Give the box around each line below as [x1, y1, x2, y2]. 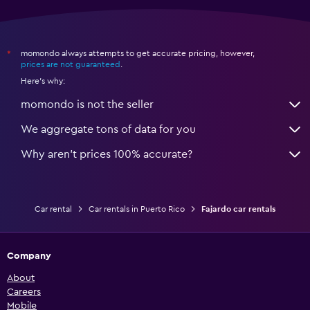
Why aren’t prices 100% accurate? [21, 149, 192, 161]
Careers [7, 287, 41, 298]
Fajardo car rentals [201, 205, 275, 214]
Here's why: [21, 77, 65, 86]
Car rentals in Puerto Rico [89, 205, 185, 214]
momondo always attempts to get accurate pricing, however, [21, 49, 255, 58]
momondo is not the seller [21, 99, 154, 111]
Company [7, 251, 51, 262]
